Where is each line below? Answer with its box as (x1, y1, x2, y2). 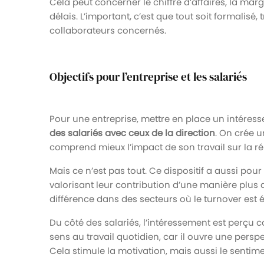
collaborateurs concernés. (49, 24, 166, 37)
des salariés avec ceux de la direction (49, 126, 215, 139)
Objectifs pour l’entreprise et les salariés (49, 69, 247, 84)
